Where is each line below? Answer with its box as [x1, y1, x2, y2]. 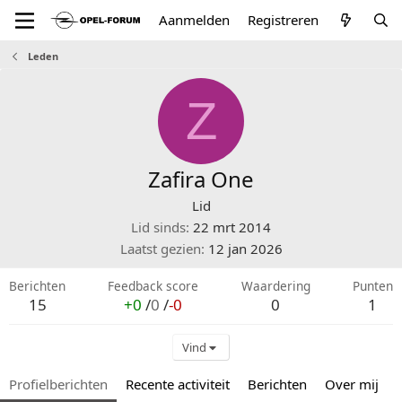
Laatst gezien [119, 240, 201, 258]
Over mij [325, 375, 379, 393]
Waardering [240, 277, 310, 294]
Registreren [248, 11, 319, 29]
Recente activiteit [126, 375, 230, 393]
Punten [352, 277, 393, 294]
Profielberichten [9, 375, 108, 393]
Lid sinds [131, 218, 186, 236]
